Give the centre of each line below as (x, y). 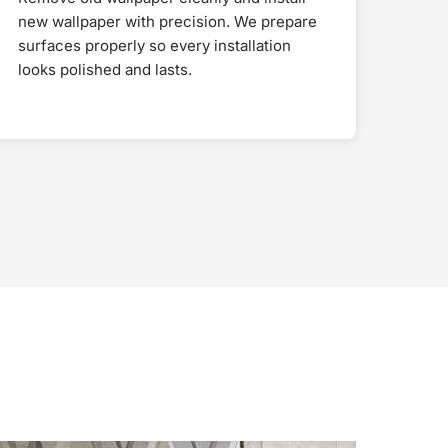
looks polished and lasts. (105, 69)
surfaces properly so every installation (155, 45)
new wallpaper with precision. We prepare (168, 21)
